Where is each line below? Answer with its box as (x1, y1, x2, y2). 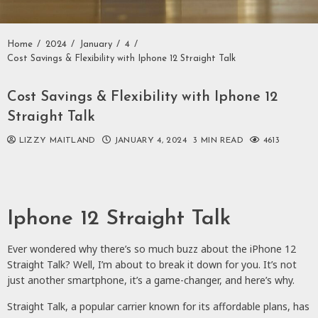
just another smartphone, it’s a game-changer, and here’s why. (7, 273, 295, 287)
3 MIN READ (193, 136, 243, 145)
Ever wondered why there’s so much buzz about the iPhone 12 (7, 241, 296, 256)
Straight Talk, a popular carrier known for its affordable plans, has (7, 299, 309, 313)
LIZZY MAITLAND (16, 136, 96, 145)
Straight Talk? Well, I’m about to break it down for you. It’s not (7, 257, 297, 271)
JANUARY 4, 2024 (111, 136, 190, 145)
